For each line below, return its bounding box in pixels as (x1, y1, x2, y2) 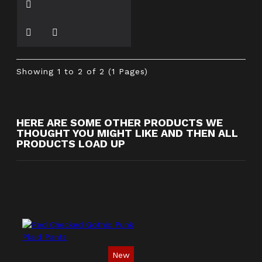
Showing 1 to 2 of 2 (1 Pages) (16, 66, 148, 76)
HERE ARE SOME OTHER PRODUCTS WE (16, 116, 223, 129)
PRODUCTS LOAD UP (16, 137, 125, 150)
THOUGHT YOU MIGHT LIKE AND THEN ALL (16, 126, 238, 139)
